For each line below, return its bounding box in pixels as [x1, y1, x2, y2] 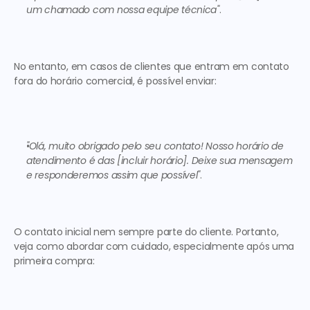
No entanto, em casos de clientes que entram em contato [14, 60, 289, 73]
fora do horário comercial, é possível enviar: [14, 74, 219, 88]
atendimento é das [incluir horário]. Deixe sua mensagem [26, 154, 293, 167]
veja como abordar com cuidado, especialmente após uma [14, 239, 295, 253]
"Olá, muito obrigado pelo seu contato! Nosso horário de [26, 139, 284, 153]
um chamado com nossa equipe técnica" [26, 3, 219, 17]
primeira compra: [14, 254, 98, 268]
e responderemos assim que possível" [26, 168, 201, 182]
